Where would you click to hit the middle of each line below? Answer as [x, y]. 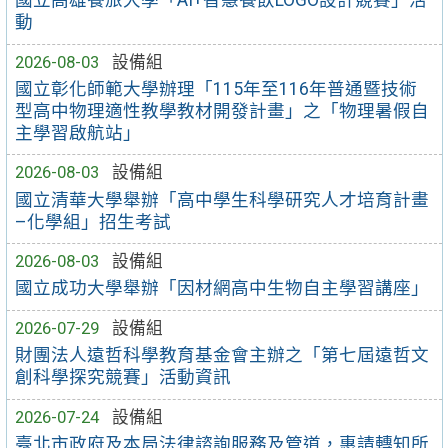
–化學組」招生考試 [93, 221]
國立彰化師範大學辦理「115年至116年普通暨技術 [216, 88]
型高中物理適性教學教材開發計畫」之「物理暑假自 [222, 110]
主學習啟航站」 [78, 132]
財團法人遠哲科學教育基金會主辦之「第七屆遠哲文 [222, 355]
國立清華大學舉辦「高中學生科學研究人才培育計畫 [222, 199]
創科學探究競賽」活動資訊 [123, 377]
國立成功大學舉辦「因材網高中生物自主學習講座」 [222, 288]
